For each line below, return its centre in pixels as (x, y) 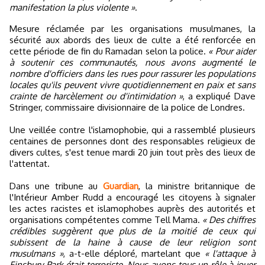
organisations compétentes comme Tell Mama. (106, 219)
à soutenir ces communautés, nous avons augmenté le (132, 62)
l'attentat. (30, 163)
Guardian (121, 186)
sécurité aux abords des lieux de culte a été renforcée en (132, 40)
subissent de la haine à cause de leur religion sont (132, 242)
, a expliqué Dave (219, 96)
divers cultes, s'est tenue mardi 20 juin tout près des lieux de (132, 152)
